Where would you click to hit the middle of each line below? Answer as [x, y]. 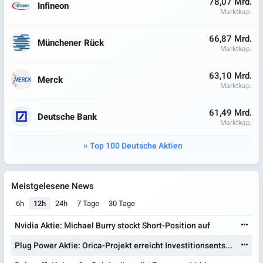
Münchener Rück [71, 43]
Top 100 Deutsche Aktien [136, 146]
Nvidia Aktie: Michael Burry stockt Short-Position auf [113, 226]
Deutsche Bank [67, 117]
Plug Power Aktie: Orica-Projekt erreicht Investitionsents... [124, 246]
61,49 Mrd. [230, 113]
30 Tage [122, 203]
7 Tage [88, 203]
